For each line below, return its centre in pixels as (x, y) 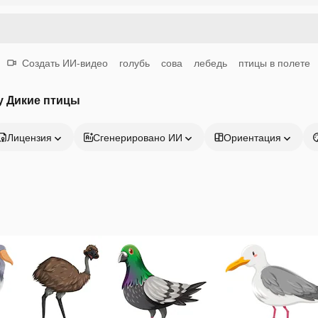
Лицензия (29, 137)
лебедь (210, 62)
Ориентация (252, 137)
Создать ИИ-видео (65, 62)
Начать (259, 307)
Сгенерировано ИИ (138, 137)
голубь (135, 62)
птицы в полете (274, 62)
